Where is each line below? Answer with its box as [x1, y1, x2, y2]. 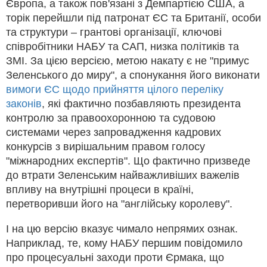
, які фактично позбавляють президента [42, 98, 241, 110]
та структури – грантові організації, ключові [6, 26, 222, 39]
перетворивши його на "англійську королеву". [6, 198, 232, 210]
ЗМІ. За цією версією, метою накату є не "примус [6, 55, 249, 67]
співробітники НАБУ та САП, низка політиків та [6, 41, 239, 53]
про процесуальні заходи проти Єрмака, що [6, 252, 224, 264]
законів [6, 98, 42, 110]
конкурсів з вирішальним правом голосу [6, 141, 205, 153]
